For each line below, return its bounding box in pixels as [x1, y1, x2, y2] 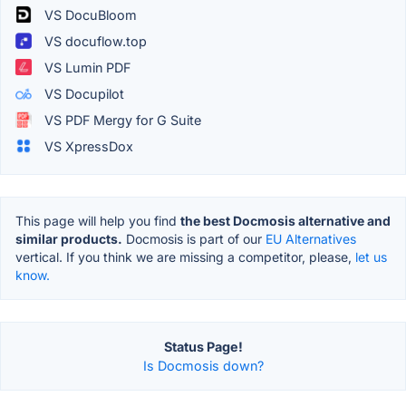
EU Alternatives [266, 230, 356, 246]
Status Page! [163, 338, 243, 354]
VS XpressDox [41, 138, 133, 154]
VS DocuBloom [41, 6, 137, 23]
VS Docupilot [41, 85, 124, 101]
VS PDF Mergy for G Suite [41, 111, 201, 128]
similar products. [15, 230, 122, 246]
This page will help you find [15, 212, 180, 228]
